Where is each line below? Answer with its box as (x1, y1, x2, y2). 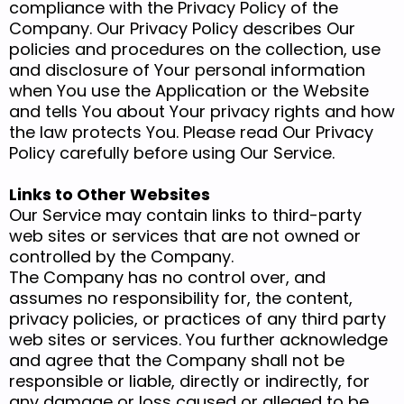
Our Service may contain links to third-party (9, 204, 362, 227)
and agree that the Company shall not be (9, 349, 344, 372)
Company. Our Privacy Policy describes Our (9, 17, 355, 41)
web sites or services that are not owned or (9, 225, 361, 248)
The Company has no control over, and (9, 266, 326, 289)
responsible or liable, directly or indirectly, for (9, 370, 370, 393)
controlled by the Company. (9, 245, 234, 269)
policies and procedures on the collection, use (9, 38, 381, 61)
